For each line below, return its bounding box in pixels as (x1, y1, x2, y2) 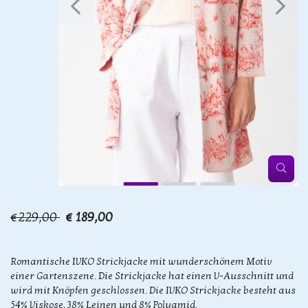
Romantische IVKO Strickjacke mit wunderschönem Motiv (10, 256, 272, 267)
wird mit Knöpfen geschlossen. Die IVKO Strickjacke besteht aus (10, 285, 296, 296)
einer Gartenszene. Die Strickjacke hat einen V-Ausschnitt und (10, 270, 294, 282)
